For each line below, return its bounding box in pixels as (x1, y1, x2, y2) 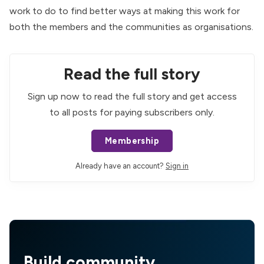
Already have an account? (75, 161, 164, 171)
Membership (105, 136, 159, 147)
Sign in (166, 161, 189, 171)
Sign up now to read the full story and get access (27, 91, 237, 103)
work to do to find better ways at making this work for (9, 5, 240, 16)
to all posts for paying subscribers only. (49, 107, 214, 118)
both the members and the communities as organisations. (9, 21, 253, 32)
